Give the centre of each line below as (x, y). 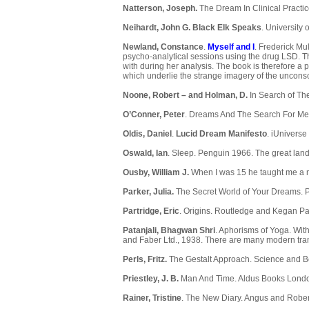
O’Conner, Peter (154, 115)
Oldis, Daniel (147, 134)
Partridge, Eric (151, 211)
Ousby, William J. (157, 173)
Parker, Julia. (148, 192)
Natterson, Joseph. (160, 9)
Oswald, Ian (145, 153)
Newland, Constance (163, 47)
